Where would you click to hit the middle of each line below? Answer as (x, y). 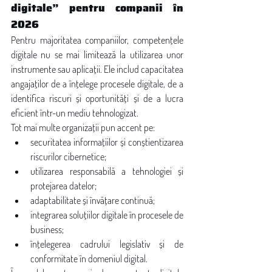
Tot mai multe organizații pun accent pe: (83, 127)
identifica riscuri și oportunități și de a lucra (97, 98)
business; (47, 229)
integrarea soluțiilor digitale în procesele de (107, 215)
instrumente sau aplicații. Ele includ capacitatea (97, 69)
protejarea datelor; (63, 186)
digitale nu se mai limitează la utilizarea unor (97, 55)
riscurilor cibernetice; (68, 157)
